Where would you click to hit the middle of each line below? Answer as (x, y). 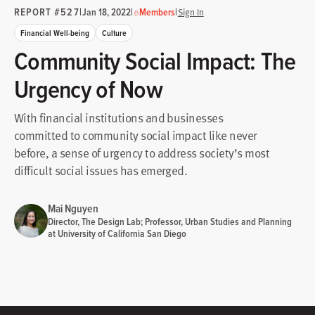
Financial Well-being (55, 32)
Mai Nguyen (73, 208)
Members (157, 12)
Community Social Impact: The (155, 60)
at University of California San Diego (117, 233)
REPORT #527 (47, 11)
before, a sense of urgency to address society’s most (142, 152)
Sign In (191, 11)
